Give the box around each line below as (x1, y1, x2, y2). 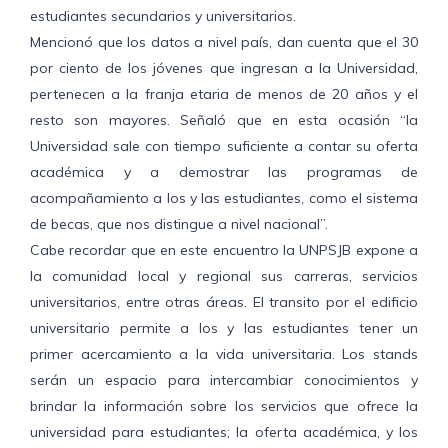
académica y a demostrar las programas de (30, 163, 418, 182)
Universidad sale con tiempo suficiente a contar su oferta (30, 137, 418, 156)
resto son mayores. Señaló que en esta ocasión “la (30, 111, 418, 130)
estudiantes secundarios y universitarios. (30, 7, 296, 26)
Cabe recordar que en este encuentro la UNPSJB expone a (30, 241, 418, 260)
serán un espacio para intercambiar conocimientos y (30, 371, 418, 390)
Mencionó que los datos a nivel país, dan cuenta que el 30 (30, 33, 418, 52)
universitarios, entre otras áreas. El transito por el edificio (30, 293, 418, 312)
